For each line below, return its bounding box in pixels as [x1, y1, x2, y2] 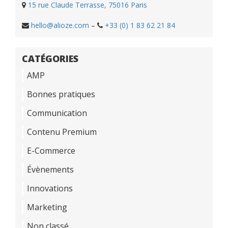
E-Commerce [27, 145, 75, 157]
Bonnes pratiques [27, 89, 95, 100]
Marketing [27, 202, 67, 213]
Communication [27, 107, 87, 119]
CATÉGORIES [22, 52, 78, 65]
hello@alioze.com [31, 20, 89, 31]
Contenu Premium [27, 126, 97, 138]
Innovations [27, 183, 73, 194]
